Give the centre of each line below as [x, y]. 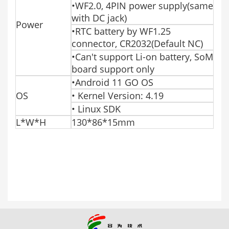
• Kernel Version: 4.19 [118, 95]
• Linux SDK [96, 109]
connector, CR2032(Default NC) [137, 43]
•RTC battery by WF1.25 [121, 31]
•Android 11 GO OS [112, 82]
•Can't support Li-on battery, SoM [142, 56]
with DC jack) [99, 18]
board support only [113, 69]
